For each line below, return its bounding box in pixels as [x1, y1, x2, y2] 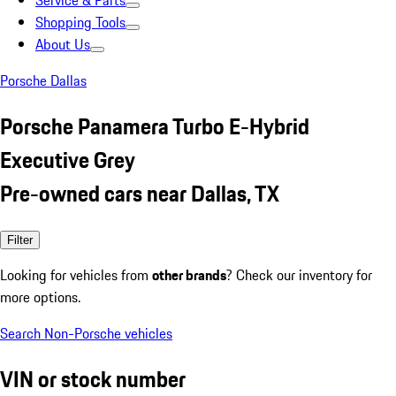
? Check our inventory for [226, 263, 372, 286]
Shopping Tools [35, 11, 126, 33]
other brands [152, 263, 226, 286]
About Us [35, 34, 90, 55]
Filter [7, 232, 33, 247]
